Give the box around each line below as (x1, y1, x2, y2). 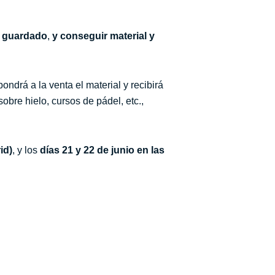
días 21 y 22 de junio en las (40, 144, 165, 155)
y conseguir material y (52, 30, 155, 41)
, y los (12, 144, 40, 155)
